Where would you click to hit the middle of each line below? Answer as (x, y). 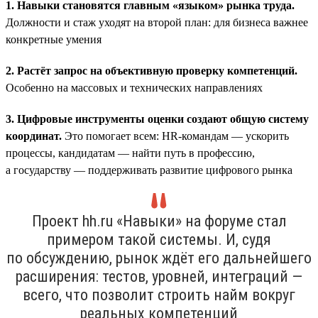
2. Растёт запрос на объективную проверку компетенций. (152, 70)
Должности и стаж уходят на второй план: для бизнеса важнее (157, 22)
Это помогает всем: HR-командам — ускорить (175, 136)
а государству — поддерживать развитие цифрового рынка (149, 170)
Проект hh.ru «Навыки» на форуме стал (159, 221)
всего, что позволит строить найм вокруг (159, 295)
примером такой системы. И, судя (159, 239)
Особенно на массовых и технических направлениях (134, 87)
